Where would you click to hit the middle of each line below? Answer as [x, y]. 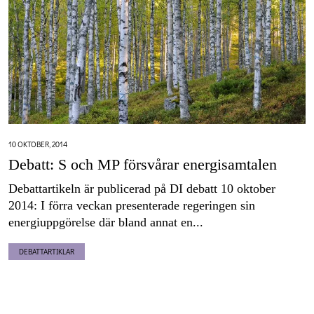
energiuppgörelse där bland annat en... [106, 223]
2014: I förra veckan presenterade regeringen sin [132, 206]
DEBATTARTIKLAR [47, 252]
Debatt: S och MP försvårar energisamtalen [143, 165]
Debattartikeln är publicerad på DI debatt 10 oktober [142, 189]
